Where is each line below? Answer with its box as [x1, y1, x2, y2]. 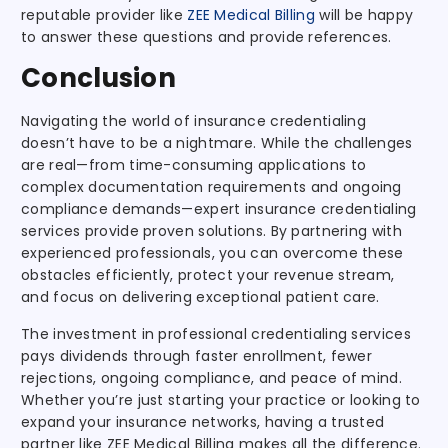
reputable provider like [21, 4, 188, 25]
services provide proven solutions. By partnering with [21, 220, 402, 241]
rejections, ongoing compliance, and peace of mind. [21, 367, 402, 388]
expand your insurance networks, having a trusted [21, 411, 385, 432]
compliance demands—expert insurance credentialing [21, 198, 417, 219]
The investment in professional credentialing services [21, 323, 411, 344]
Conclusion [21, 59, 176, 96]
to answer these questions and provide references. [21, 26, 392, 47]
